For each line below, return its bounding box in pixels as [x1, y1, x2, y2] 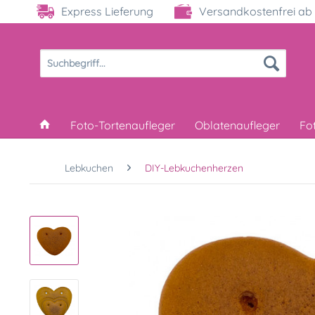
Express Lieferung [61, 4, 153, 18]
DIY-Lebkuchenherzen [145, 162, 243, 174]
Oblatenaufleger [195, 118, 280, 132]
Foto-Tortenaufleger [70, 118, 175, 132]
